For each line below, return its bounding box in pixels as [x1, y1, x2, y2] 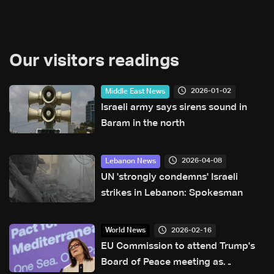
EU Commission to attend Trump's [101, 242, 255, 252]
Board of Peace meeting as [101, 257, 223, 268]
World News [105, 227, 146, 235]
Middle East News [105, 87, 165, 95]
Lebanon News [105, 157, 156, 165]
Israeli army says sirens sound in [101, 102, 247, 113]
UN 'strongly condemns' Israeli [101, 172, 238, 182]
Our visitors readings [9, 52, 179, 70]
